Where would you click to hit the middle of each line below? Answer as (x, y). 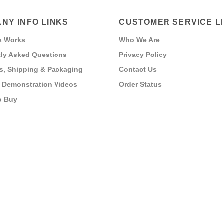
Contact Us (138, 70)
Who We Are (139, 40)
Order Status (140, 84)
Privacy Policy (143, 55)
